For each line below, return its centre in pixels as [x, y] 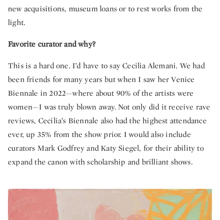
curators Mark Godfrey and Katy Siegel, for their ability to [106, 148]
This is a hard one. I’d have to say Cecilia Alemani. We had [106, 65]
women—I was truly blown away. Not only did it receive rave [109, 107]
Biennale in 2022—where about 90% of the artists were [101, 93]
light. [17, 22]
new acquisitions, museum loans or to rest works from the [105, 8]
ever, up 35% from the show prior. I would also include [99, 134]
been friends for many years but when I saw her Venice [101, 79]
